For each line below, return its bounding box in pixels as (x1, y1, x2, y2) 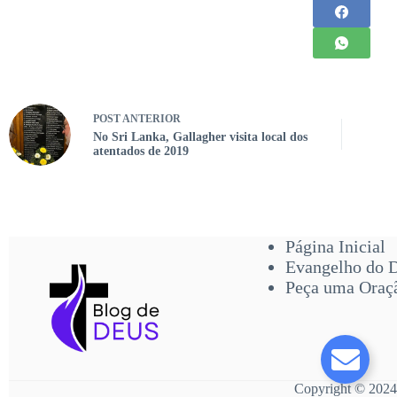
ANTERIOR (121, 113, 181, 125)
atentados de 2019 (93, 144, 189, 158)
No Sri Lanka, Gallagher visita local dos (93, 130, 307, 144)
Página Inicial (284, 237, 385, 256)
